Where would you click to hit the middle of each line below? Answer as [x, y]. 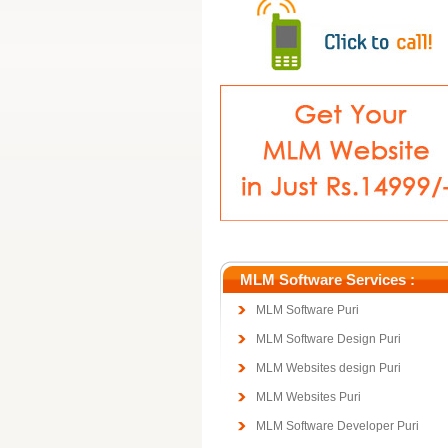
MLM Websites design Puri [328, 368]
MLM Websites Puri [308, 397]
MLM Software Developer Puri [337, 426]
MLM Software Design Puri [328, 339]
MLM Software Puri [307, 310]
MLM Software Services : [327, 279]
